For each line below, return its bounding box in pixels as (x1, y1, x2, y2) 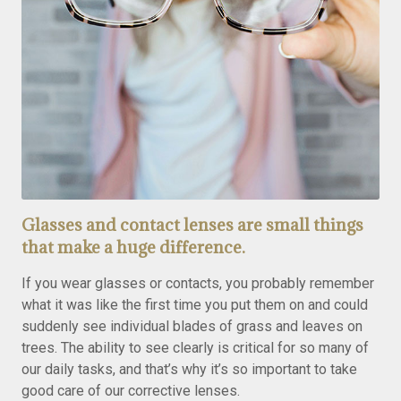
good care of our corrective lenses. (21, 382, 240, 399)
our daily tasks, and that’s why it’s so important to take (21, 361, 357, 378)
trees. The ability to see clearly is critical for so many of (21, 339, 369, 356)
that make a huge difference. (21, 236, 245, 258)
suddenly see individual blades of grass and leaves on (21, 318, 363, 335)
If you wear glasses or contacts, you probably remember (21, 275, 374, 292)
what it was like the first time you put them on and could (21, 296, 368, 313)
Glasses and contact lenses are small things (21, 214, 363, 235)
